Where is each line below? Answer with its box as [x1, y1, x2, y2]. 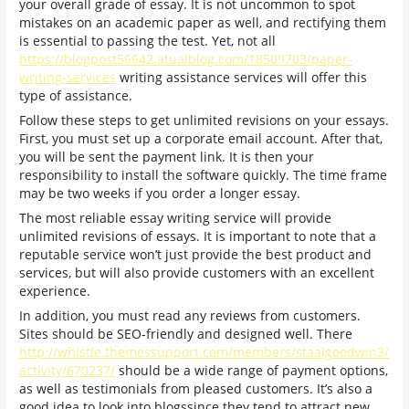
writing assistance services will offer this [116, 68, 368, 87]
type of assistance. [19, 87, 133, 105]
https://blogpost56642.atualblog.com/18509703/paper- [19, 50, 353, 68]
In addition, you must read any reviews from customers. [19, 306, 362, 324]
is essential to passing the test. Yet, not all [19, 32, 277, 50]
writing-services [19, 68, 117, 87]
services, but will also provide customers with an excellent [19, 263, 375, 281]
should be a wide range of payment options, [115, 361, 389, 379]
